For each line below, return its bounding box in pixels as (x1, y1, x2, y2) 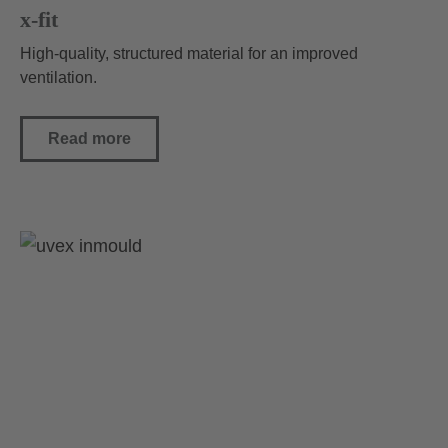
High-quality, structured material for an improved (20, 45, 358, 63)
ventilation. (20, 69, 97, 87)
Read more (48, 130, 131, 148)
